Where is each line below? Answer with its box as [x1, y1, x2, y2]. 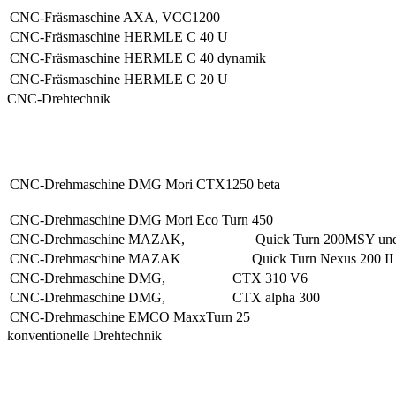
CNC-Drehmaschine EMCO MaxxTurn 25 [10, 308, 250, 324]
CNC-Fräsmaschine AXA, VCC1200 [10, 9, 220, 25]
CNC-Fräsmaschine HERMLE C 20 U [10, 71, 228, 87]
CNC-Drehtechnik [7, 90, 110, 106]
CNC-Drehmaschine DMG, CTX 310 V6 [10, 270, 308, 286]
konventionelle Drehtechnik [7, 327, 162, 343]
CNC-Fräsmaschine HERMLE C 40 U [10, 28, 228, 44]
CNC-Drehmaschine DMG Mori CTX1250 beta [10, 176, 280, 192]
